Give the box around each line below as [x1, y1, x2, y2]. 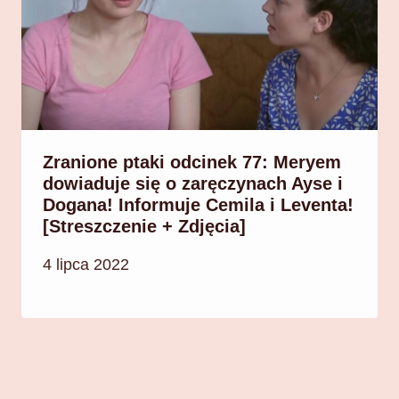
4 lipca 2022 [43, 256, 129, 274]
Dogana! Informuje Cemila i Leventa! [43, 194, 354, 215]
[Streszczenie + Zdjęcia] [43, 216, 246, 236]
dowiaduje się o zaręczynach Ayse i [43, 173, 343, 193]
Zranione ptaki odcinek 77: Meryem [43, 151, 341, 172]
